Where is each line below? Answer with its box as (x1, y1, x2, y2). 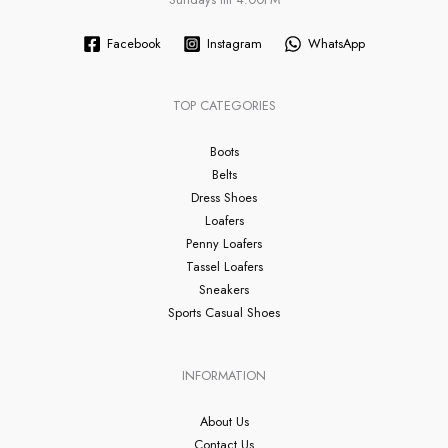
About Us (199, 412, 249, 432)
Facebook (106, 34, 161, 54)
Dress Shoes (191, 188, 257, 208)
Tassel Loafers (185, 257, 263, 277)
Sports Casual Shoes (168, 303, 280, 323)
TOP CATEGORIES (172, 96, 276, 116)
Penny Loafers (186, 234, 262, 254)
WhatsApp (308, 34, 366, 54)
